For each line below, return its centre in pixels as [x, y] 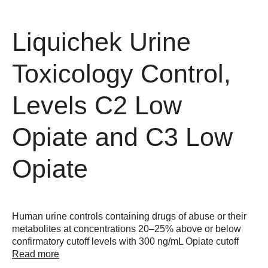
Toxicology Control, [121, 73]
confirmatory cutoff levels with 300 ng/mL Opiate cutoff [125, 242]
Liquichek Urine [101, 42]
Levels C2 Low [97, 105]
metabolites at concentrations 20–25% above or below [127, 229]
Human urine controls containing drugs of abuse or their [129, 217]
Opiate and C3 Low [122, 137]
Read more [36, 254]
